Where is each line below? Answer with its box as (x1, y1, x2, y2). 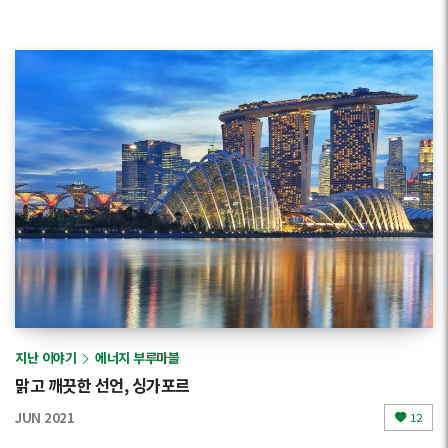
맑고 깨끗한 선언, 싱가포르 (15, 373, 190, 398)
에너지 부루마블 (95, 347, 179, 367)
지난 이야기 (15, 347, 76, 367)
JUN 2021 (15, 407, 74, 427)
